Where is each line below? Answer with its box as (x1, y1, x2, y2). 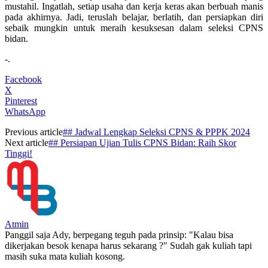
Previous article (5, 126, 63, 137)
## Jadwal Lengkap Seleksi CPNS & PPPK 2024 (63, 126, 250, 137)
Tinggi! (5, 148, 32, 159)
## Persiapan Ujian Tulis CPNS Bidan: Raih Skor (48, 137, 236, 148)
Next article (5, 137, 48, 148)
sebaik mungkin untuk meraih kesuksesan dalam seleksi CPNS (5, 22, 263, 33)
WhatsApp (5, 106, 45, 117)
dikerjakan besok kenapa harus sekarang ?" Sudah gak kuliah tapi (5, 240, 252, 251)
